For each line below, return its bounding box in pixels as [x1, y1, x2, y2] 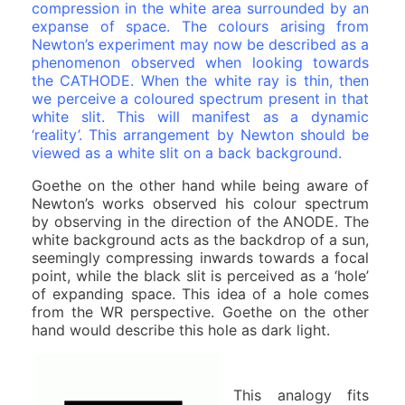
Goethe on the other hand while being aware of [32, 176, 369, 195]
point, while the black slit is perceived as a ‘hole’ [32, 267, 369, 286]
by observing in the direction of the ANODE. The [32, 212, 369, 231]
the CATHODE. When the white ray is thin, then [32, 71, 369, 90]
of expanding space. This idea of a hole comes [32, 285, 369, 304]
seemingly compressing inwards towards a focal [32, 249, 369, 268]
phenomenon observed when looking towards [32, 53, 369, 72]
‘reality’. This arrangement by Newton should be [32, 126, 369, 145]
